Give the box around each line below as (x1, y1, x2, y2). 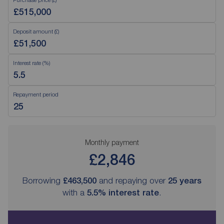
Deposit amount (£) (13, 28, 59, 35)
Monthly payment (85, 137, 139, 147)
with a (62, 187, 87, 198)
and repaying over (96, 175, 168, 186)
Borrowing (22, 175, 63, 186)
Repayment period (13, 91, 58, 98)
